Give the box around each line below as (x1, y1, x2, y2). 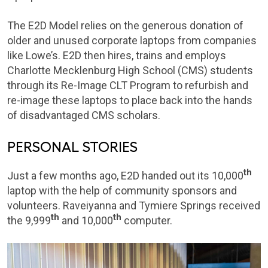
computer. (121, 214, 172, 227)
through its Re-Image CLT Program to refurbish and (7, 79, 248, 92)
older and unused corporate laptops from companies (7, 34, 257, 47)
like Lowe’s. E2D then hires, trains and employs (7, 49, 226, 62)
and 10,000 (59, 214, 113, 227)
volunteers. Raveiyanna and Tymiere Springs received (7, 199, 260, 212)
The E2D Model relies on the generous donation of (7, 19, 243, 32)
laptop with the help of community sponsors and (7, 184, 237, 197)
